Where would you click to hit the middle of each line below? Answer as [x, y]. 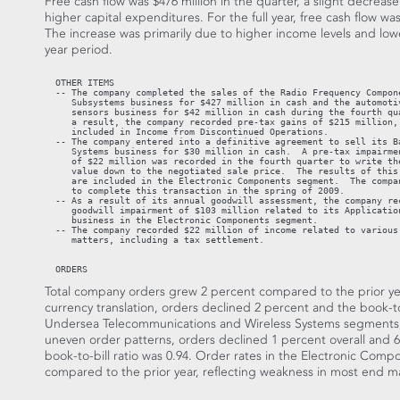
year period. [79, 50]
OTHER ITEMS [79, 83]
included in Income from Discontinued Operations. [187, 132]
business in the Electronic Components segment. [181, 221]
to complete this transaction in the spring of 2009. [195, 191]
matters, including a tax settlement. [154, 240]
